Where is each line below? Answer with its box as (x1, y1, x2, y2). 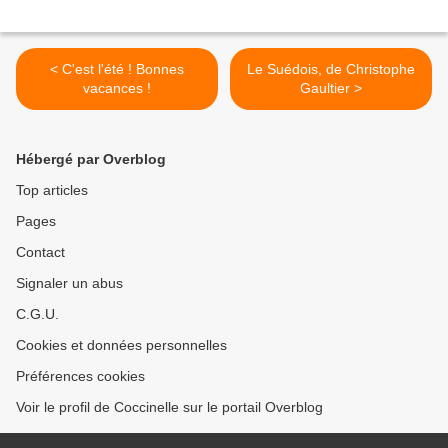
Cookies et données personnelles (16, 337, 227, 354)
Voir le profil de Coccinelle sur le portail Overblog (16, 399, 323, 416)
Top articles (16, 182, 88, 199)
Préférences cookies (16, 368, 145, 385)
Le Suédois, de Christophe (247, 61, 415, 78)
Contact (16, 244, 65, 261)
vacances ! (83, 80, 151, 97)
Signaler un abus (16, 275, 123, 292)
